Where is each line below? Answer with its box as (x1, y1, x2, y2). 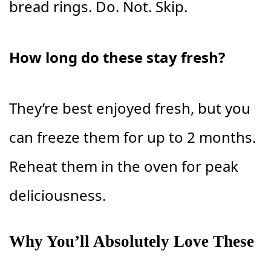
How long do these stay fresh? (9, 47, 225, 67)
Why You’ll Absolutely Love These (9, 232, 254, 250)
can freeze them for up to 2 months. (9, 127, 256, 147)
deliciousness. (9, 185, 106, 205)
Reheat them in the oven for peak (9, 156, 238, 176)
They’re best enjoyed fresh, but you (9, 98, 250, 118)
